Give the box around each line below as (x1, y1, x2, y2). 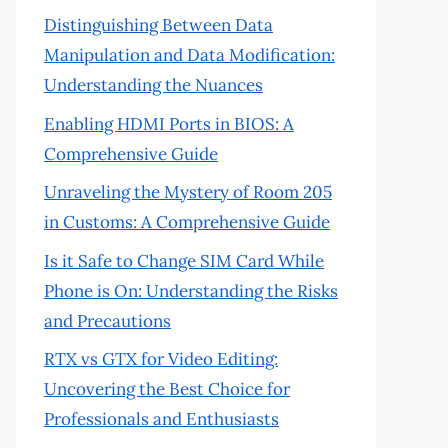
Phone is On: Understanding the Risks (44, 279, 338, 302)
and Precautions (44, 309, 171, 332)
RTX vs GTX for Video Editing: (44, 348, 278, 370)
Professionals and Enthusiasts (44, 408, 279, 430)
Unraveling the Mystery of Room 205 (44, 181, 332, 203)
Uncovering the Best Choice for (44, 378, 290, 400)
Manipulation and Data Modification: (44, 44, 335, 66)
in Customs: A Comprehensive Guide (44, 211, 330, 233)
